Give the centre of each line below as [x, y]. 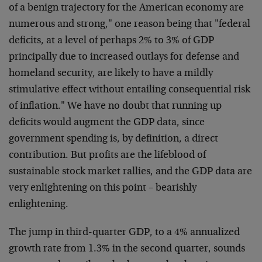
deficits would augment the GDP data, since [107, 123]
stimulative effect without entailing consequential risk [130, 90]
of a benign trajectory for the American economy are [126, 8]
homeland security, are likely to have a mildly [111, 74]
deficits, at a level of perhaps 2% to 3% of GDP [111, 41]
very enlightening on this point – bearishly [103, 188]
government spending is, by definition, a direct [113, 139]
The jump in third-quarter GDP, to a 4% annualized [124, 233]
